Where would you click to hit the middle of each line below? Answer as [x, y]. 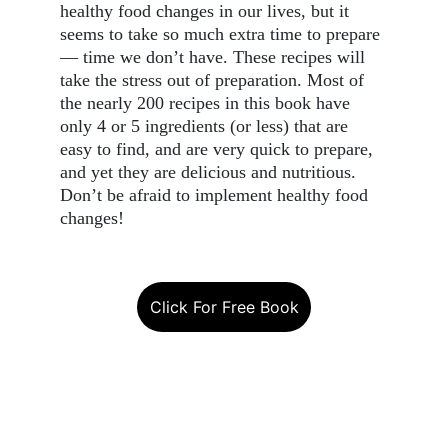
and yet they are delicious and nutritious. [210, 172]
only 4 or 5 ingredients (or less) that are [206, 126]
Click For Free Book [224, 307]
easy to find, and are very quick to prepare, [219, 149]
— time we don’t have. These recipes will [215, 57]
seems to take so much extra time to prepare [222, 34]
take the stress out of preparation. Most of [214, 80]
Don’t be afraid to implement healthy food [216, 195]
